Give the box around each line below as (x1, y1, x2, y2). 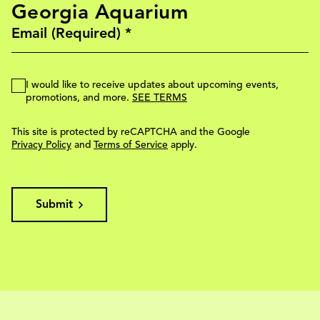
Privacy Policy (11, 139, 71, 151)
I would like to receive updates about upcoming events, (26, 79, 279, 91)
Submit (36, 197, 73, 212)
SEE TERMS (132, 91, 187, 104)
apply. (168, 139, 197, 151)
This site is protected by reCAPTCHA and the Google (11, 126, 250, 139)
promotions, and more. (26, 91, 132, 104)
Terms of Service (94, 139, 168, 151)
